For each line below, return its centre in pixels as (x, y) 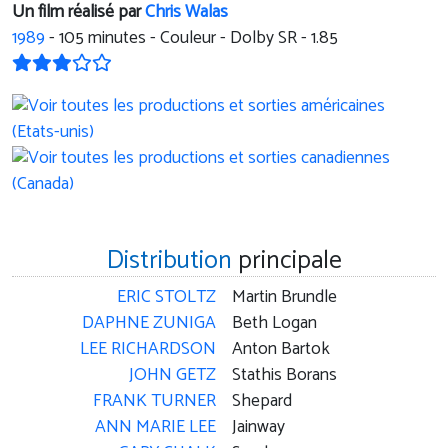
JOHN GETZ (172, 376)
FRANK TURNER (154, 402)
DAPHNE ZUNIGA (149, 324)
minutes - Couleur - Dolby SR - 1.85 (211, 39)
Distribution (169, 261)
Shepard (262, 402)
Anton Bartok (281, 350)
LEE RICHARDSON (148, 350)
